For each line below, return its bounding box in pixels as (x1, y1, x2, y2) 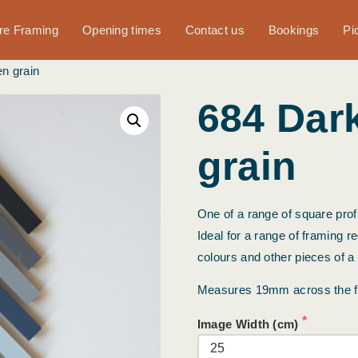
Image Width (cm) (197, 316, 302, 331)
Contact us (185, 23, 245, 37)
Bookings (268, 23, 320, 37)
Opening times (82, 23, 161, 37)
